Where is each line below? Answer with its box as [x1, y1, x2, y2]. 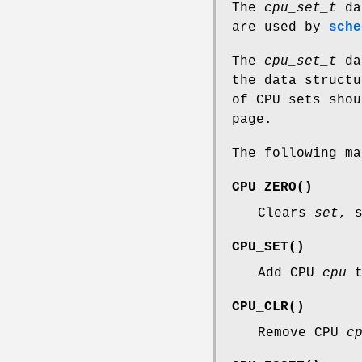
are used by [232, 20, 329, 36]
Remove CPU [258, 326, 347, 341]
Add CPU [258, 266, 322, 281]
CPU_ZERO [232, 180, 297, 196]
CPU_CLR [232, 300, 288, 315]
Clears [258, 206, 314, 221]
